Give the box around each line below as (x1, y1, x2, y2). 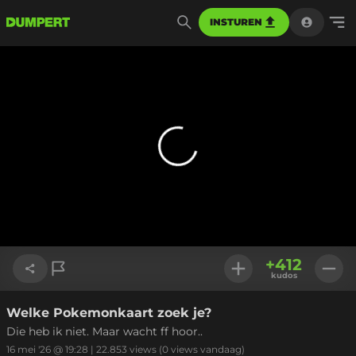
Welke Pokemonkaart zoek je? (6, 305, 211, 320)
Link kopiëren (27, 308, 99, 323)
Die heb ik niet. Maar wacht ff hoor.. (6, 324, 203, 339)
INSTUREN (210, 16, 262, 28)
